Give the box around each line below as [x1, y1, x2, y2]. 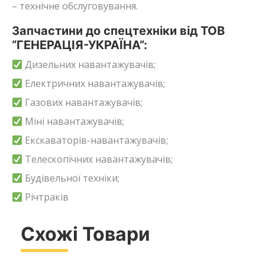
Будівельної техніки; [22, 171, 120, 185]
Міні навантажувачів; [22, 114, 125, 128]
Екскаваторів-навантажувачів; [22, 133, 169, 147]
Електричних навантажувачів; [22, 76, 166, 90]
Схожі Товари [21, 222, 150, 245]
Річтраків [22, 190, 69, 203]
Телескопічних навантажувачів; [22, 152, 173, 166]
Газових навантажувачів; [22, 95, 143, 109]
